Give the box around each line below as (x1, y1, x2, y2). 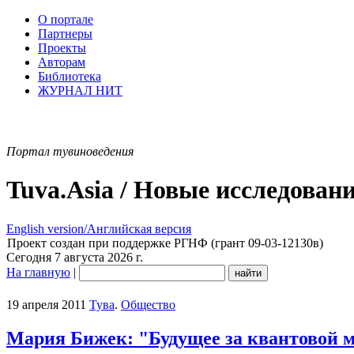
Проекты (38, 41, 86, 55)
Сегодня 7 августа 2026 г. (6, 250, 143, 264)
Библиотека (38, 70, 101, 83)
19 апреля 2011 (6, 297, 86, 311)
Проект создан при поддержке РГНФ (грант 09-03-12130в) (7, 235, 323, 250)
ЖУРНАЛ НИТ (38, 84, 122, 97)
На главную (6, 265, 70, 279)
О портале (38, 13, 93, 26)
